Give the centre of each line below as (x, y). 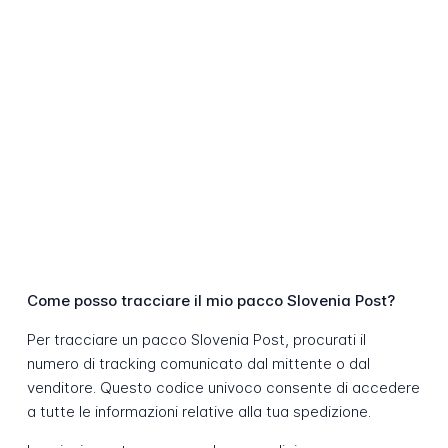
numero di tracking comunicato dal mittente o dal (198, 364)
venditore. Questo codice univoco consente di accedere (223, 388)
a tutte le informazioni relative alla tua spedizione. (198, 412)
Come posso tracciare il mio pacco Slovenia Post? (210, 301)
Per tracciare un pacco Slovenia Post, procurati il (196, 340)
